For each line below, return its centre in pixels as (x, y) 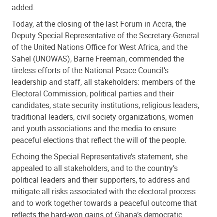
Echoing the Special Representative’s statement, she (100, 156)
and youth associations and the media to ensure (94, 128)
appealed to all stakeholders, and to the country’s (95, 168)
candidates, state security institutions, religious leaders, (105, 105)
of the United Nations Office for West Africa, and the (100, 47)
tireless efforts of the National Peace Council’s (90, 70)
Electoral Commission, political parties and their (93, 93)
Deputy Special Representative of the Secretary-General (105, 35)
